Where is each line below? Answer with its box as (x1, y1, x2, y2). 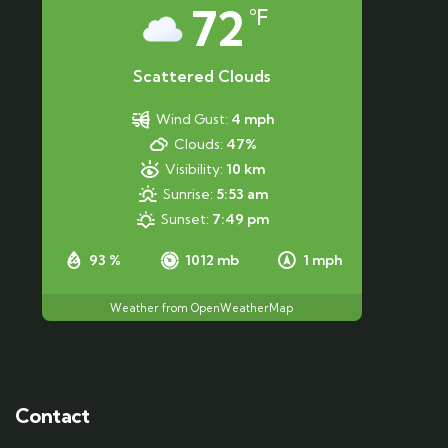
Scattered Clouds (133, 66, 270, 87)
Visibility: (165, 160, 224, 179)
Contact (15, 403, 90, 429)
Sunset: (161, 210, 210, 229)
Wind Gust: (156, 110, 229, 129)
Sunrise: (162, 185, 213, 204)
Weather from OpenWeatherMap (110, 300, 293, 315)
